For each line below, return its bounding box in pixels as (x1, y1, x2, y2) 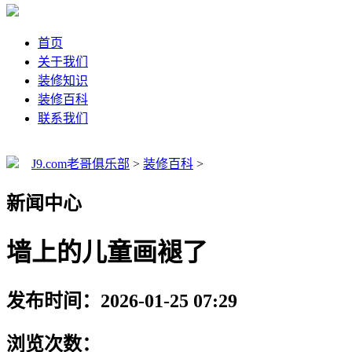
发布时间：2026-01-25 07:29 (6, 290, 237, 311)
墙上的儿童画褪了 (6, 238, 207, 267)
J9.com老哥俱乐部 (31, 157, 130, 171)
